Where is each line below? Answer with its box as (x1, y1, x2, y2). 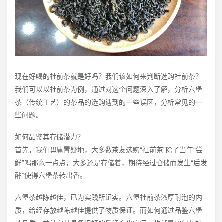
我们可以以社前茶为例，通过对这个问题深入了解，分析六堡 (15, 83, 202, 94)
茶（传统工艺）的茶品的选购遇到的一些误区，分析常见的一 (15, 96, 202, 107)
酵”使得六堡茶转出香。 (15, 169, 87, 180)
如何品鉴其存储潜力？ (15, 131, 84, 141)
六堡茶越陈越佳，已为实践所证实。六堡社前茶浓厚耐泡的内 (15, 191, 202, 202)
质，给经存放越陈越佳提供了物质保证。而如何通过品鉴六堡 (15, 204, 202, 215)
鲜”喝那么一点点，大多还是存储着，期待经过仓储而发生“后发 (15, 157, 207, 167)
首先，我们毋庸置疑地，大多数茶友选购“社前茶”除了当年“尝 (15, 144, 203, 154)
